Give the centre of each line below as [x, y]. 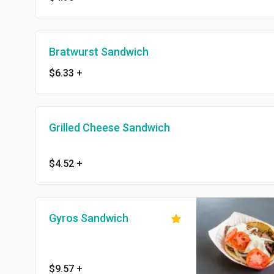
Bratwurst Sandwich [99, 52]
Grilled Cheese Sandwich [109, 128]
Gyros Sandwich [89, 218]
